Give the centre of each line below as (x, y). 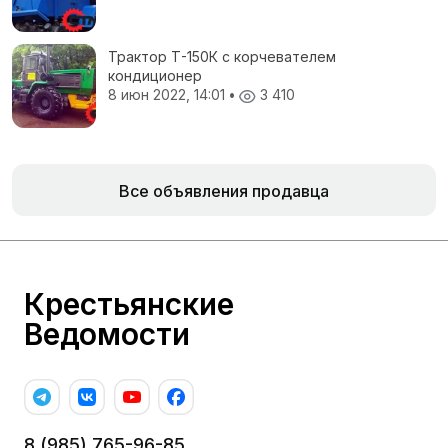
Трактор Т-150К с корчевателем (222, 57)
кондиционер (155, 76)
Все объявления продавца (224, 191)
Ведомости (107, 334)
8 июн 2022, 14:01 (168, 95)
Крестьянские (129, 304)
